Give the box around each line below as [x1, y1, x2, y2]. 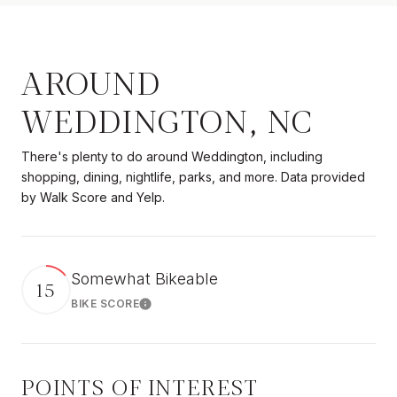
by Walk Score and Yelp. [21, 189, 165, 205]
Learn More [139, 299, 203, 317]
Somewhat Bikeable [71, 269, 218, 289]
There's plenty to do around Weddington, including [21, 148, 323, 164]
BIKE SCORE [71, 297, 139, 311]
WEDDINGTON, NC [21, 96, 314, 143]
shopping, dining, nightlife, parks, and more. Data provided [21, 168, 365, 184]
